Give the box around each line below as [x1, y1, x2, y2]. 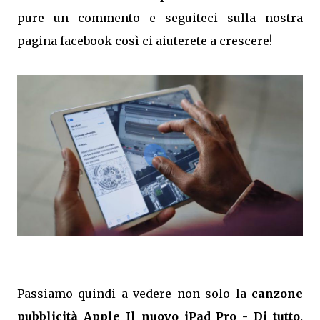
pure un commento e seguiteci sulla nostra [17, 10, 303, 25]
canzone [251, 286, 303, 301]
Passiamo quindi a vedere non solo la [17, 286, 251, 301]
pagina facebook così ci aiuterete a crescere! [17, 33, 272, 48]
